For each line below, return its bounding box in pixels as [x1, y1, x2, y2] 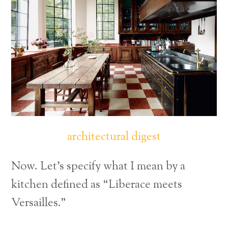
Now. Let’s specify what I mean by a [11, 158, 186, 176]
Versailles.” [11, 195, 67, 212]
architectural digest [67, 128, 161, 146]
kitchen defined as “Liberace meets [11, 177, 183, 194]
